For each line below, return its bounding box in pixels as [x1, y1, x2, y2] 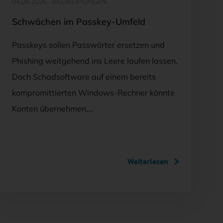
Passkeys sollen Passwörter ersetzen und [12, 39, 165, 50]
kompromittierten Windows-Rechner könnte [12, 87, 175, 98]
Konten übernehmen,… [12, 103, 94, 113]
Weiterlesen [127, 156, 168, 166]
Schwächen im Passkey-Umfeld [12, 15, 145, 27]
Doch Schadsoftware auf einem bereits [12, 71, 156, 82]
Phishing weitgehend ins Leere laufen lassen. [12, 55, 178, 66]
